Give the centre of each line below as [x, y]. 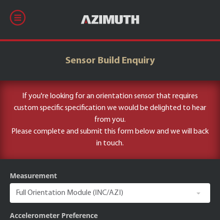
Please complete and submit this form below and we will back [110, 132]
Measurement [33, 176]
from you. [110, 120]
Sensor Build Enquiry [110, 61]
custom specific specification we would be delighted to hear [110, 108]
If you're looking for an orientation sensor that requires [110, 96]
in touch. [110, 143]
